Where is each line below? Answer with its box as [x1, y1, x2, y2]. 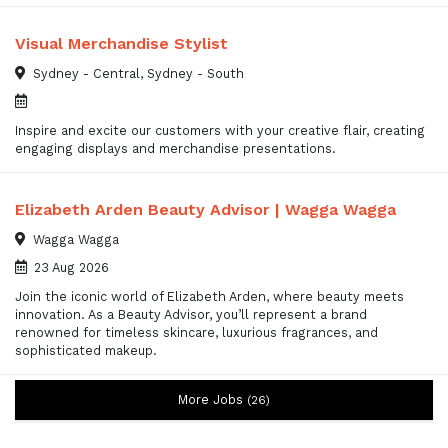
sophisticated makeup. [15, 343, 157, 359]
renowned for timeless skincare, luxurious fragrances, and [15, 325, 378, 341]
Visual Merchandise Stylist [15, 33, 228, 53]
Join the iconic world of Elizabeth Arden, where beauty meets [15, 289, 404, 305]
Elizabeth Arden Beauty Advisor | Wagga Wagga [15, 199, 396, 219]
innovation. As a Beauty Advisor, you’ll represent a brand [15, 307, 367, 323]
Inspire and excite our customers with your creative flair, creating [15, 123, 425, 139]
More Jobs [178, 392, 247, 408]
